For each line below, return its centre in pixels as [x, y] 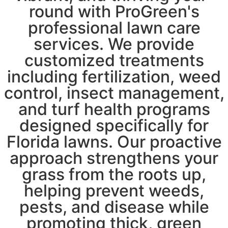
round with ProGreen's [114, 11]
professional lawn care [114, 27]
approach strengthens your [114, 158]
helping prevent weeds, [114, 190]
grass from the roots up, [114, 174]
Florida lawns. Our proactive [114, 141]
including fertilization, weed [114, 76]
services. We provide [114, 44]
